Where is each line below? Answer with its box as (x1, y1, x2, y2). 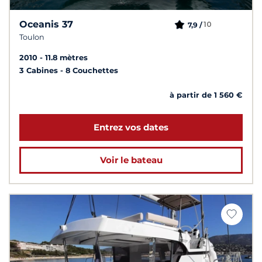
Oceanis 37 (19, 18, 73, 30)
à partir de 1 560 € (170, 90, 243, 99)
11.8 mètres (45, 53, 88, 62)
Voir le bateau (99, 154, 163, 166)
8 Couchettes (65, 65, 118, 75)
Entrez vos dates (94, 121, 168, 133)
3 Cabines (19, 65, 60, 75)
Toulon (19, 32, 44, 42)
